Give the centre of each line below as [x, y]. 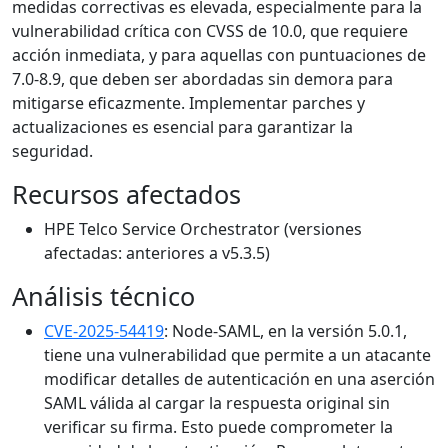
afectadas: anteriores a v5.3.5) [157, 253]
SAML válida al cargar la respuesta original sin [217, 403]
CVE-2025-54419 [104, 331]
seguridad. [52, 151]
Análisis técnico [103, 296]
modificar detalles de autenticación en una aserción [239, 379]
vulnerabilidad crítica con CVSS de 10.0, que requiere [210, 31]
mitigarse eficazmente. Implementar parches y [188, 103]
